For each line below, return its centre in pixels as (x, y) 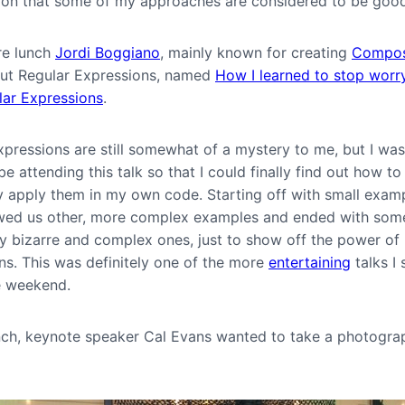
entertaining (310, 263)
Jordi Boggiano (108, 53)
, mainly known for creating (256, 53)
